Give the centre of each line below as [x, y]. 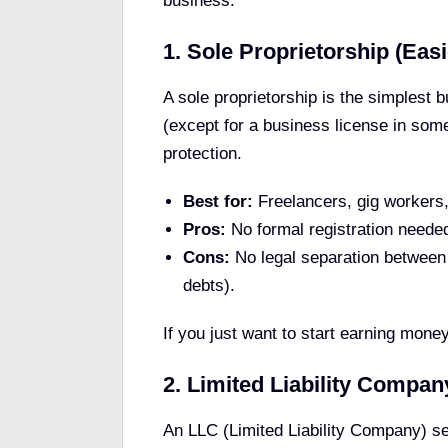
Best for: [218, 202]
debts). [209, 286]
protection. [202, 154]
